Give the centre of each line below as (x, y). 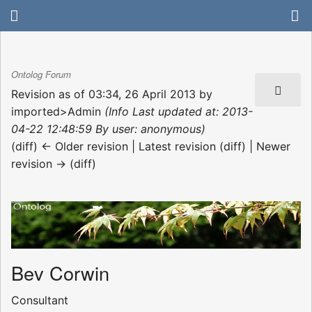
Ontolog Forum (41, 75)
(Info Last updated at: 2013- (179, 111)
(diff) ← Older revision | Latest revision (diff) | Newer (151, 146)
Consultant (40, 301)
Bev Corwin (60, 273)
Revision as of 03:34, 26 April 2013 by (112, 94)
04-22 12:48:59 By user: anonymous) (108, 128)
